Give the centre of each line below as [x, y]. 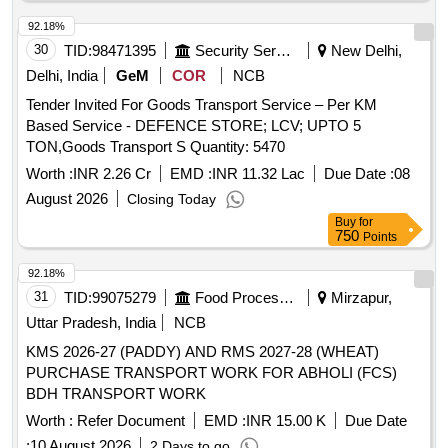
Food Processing [286, 298]
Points [380, 237]
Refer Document [129, 421]
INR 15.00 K [286, 421]
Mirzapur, [359, 298]
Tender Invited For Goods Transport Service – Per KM [201, 105]
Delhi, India [62, 76]
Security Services [283, 51]
